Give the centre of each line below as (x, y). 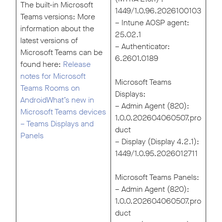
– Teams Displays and (57, 124)
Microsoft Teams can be (61, 53)
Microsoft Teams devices (63, 112)
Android (33, 100)
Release (77, 64)
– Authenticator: (142, 47)
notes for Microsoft (53, 76)
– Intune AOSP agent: (152, 23)
